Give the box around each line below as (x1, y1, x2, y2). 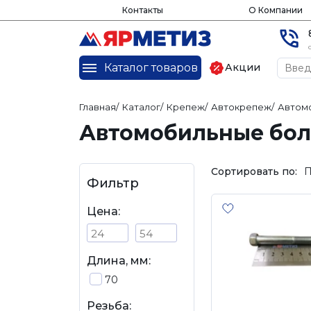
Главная (79, 101, 116, 112)
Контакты (121, 5, 163, 15)
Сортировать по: (211, 165, 297, 178)
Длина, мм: (87, 254, 151, 267)
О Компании (248, 5, 303, 15)
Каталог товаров (103, 60, 198, 74)
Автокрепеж (211, 101, 271, 112)
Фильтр (87, 176, 139, 191)
